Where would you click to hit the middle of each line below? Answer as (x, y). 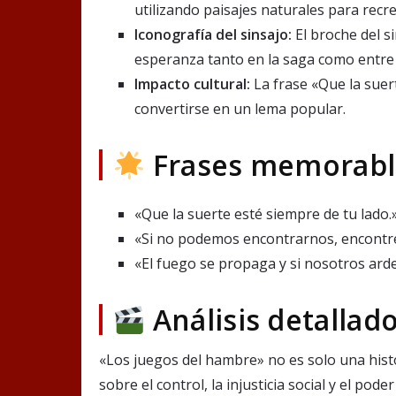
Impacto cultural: (192, 84)
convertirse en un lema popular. (240, 109)
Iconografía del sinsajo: (213, 35)
